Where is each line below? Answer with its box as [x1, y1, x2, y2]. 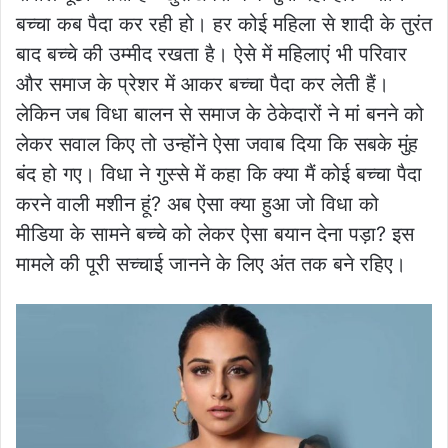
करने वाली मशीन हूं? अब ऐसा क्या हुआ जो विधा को [16, 191, 379, 216]
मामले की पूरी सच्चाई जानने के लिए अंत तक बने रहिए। [16, 251, 406, 276]
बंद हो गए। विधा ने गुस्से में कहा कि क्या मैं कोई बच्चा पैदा [16, 161, 422, 186]
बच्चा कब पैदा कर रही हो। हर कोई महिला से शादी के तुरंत [16, 11, 432, 36]
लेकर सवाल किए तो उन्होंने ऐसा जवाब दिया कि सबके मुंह [16, 131, 418, 156]
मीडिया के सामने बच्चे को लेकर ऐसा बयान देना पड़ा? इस [16, 221, 414, 246]
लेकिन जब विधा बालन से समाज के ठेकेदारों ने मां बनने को [16, 101, 424, 126]
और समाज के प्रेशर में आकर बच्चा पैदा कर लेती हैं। [16, 71, 389, 96]
